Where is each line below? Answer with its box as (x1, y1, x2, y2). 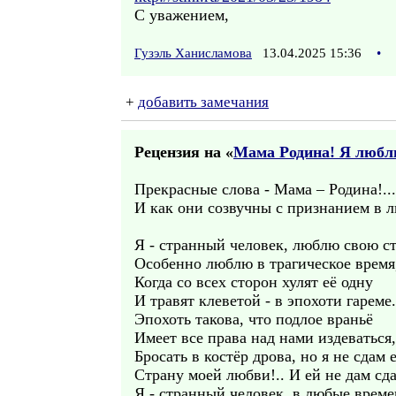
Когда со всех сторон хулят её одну (134, 273, 373, 291)
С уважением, (134, 6, 229, 24)
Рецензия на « (134, 143, 233, 161)
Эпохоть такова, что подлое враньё (134, 310, 373, 328)
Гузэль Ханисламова (134, 46, 252, 60)
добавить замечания (138, 94, 269, 110)
